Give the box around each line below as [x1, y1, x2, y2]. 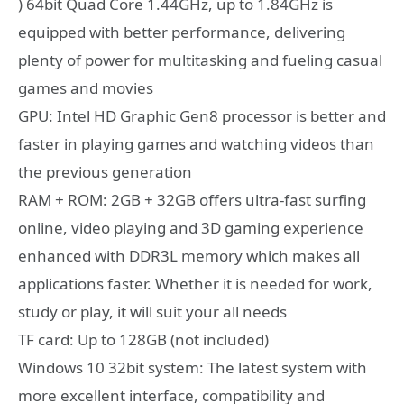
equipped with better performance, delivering [18, 21, 345, 42]
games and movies [18, 77, 153, 98]
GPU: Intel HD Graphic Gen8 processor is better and [18, 105, 386, 126]
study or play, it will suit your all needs [18, 300, 287, 322]
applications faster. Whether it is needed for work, [18, 272, 372, 294]
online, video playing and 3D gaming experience [18, 216, 363, 238]
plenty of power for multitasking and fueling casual [18, 49, 382, 70]
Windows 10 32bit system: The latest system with [18, 356, 367, 378]
